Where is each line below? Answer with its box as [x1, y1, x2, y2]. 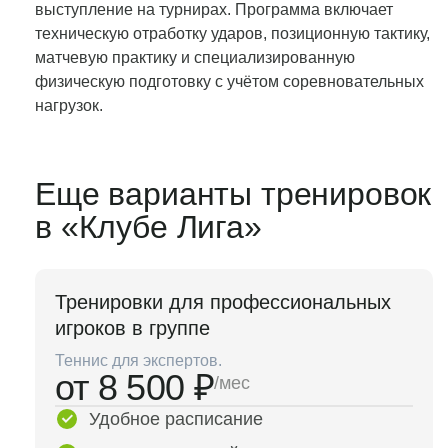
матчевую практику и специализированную [35, 49, 355, 66]
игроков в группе [55, 317, 210, 339]
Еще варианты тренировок [35, 176, 432, 212]
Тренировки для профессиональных [55, 291, 391, 313]
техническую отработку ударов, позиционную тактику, [35, 25, 430, 42]
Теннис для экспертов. [55, 352, 222, 369]
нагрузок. [35, 97, 103, 114]
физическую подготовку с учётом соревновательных [35, 73, 424, 90]
